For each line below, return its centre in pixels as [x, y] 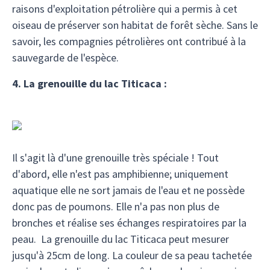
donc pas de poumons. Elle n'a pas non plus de [116, 206]
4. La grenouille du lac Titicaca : [89, 83]
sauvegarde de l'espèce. [65, 58]
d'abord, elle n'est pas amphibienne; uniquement [120, 174]
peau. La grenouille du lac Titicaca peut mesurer [121, 239]
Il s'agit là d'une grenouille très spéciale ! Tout [115, 158]
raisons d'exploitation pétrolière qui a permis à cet [125, 9]
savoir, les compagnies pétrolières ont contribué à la [129, 41]
